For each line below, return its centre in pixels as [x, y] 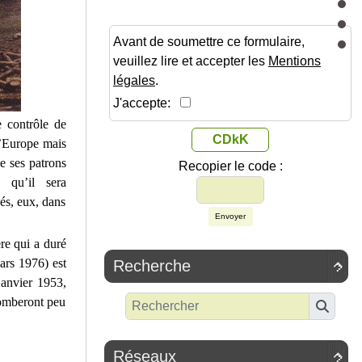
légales [134, 81]
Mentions [295, 61]
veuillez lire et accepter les [191, 61]
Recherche [152, 266]
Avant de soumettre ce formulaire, [209, 42]
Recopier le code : [230, 166]
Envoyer [230, 217]
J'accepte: [147, 103]
